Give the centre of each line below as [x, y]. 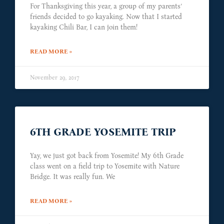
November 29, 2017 [55, 78]
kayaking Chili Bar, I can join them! [84, 27]
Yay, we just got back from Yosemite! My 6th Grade [107, 156]
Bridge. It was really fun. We [72, 177]
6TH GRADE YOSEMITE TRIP [103, 132]
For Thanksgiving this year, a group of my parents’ [106, 6]
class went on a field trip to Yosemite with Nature [105, 166]
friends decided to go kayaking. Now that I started [106, 17]
